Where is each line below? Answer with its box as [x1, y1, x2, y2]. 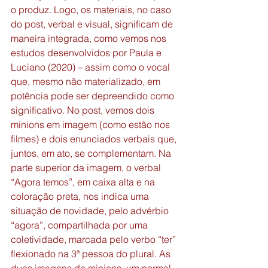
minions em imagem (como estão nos [11, 118, 172, 130]
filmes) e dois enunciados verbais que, [11, 133, 179, 145]
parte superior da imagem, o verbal [11, 162, 163, 173]
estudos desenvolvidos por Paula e [11, 47, 164, 59]
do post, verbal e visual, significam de [11, 18, 175, 30]
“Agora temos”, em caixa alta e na [11, 176, 157, 188]
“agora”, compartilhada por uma [11, 219, 150, 231]
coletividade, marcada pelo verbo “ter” [11, 233, 178, 245]
